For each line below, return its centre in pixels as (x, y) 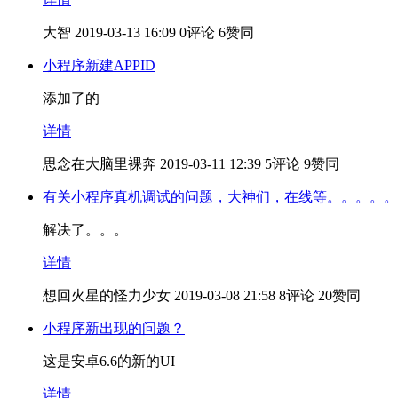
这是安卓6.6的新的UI (109, 361)
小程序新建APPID (99, 65)
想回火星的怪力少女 (107, 295)
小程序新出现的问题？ (114, 328)
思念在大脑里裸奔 (99, 163)
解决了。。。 (85, 229)
